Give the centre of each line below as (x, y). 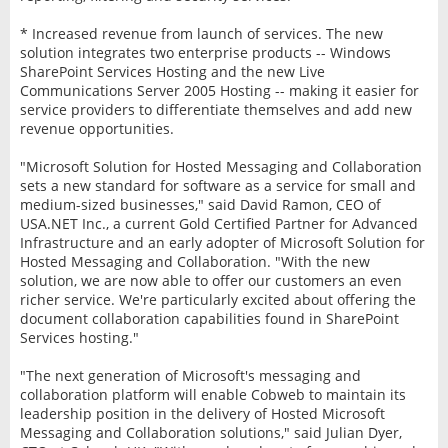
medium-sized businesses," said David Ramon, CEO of (200, 204)
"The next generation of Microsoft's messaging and (190, 375)
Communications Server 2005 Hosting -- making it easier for (219, 90)
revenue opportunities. (96, 128)
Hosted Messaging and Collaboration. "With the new (194, 261)
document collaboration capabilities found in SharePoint (209, 318)
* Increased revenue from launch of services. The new (201, 33)
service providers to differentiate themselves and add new (215, 109)
